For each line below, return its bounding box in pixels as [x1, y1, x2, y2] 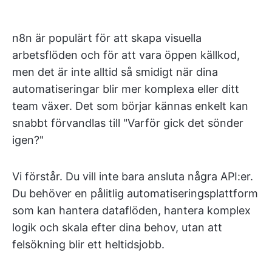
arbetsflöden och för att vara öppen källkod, [12, 49, 240, 61]
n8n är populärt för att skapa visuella [12, 32, 202, 44]
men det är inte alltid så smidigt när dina [12, 66, 218, 78]
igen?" [12, 134, 44, 146]
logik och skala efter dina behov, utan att [12, 221, 222, 234]
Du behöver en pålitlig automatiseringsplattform [12, 187, 258, 200]
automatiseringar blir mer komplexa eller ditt [12, 83, 239, 95]
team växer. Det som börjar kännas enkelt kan [12, 100, 248, 112]
